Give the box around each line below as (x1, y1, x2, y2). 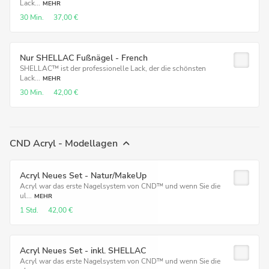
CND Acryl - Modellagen (10, 137, 118, 150)
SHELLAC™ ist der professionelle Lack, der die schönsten (20, 64, 206, 73)
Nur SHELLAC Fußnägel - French (20, 52, 148, 64)
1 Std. (20, 205, 38, 215)
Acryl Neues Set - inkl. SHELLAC (20, 245, 146, 256)
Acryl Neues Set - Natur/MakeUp (20, 170, 147, 181)
